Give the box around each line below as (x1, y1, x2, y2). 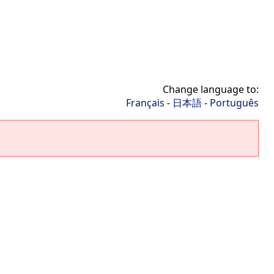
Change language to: (163, 83, 259, 96)
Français (126, 96, 165, 109)
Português (210, 96, 259, 109)
